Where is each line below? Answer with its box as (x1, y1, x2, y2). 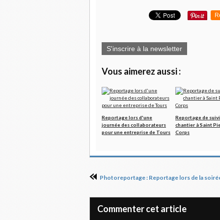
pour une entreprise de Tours (102, 129, 170, 135)
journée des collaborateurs (102, 121, 166, 128)
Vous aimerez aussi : (102, 65, 181, 77)
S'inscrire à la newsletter (107, 44, 182, 53)
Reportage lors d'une (102, 114, 152, 120)
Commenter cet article (97, 203, 187, 214)
